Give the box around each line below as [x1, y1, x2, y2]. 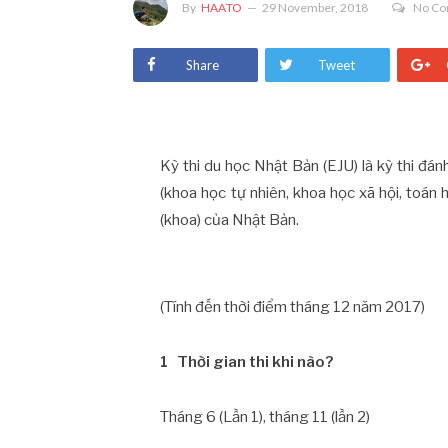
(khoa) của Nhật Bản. [160, 211, 300, 229]
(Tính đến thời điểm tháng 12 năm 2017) [160, 298, 426, 316]
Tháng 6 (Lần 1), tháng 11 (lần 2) [160, 407, 371, 426]
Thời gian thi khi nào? [177, 352, 334, 371]
